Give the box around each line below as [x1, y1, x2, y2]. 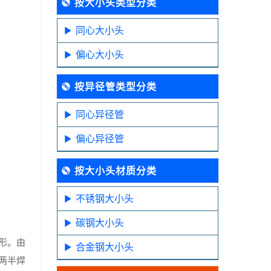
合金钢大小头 [75, 240, 134, 253]
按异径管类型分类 [74, 79, 157, 93]
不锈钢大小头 [75, 191, 134, 205]
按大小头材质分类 [74, 163, 157, 177]
